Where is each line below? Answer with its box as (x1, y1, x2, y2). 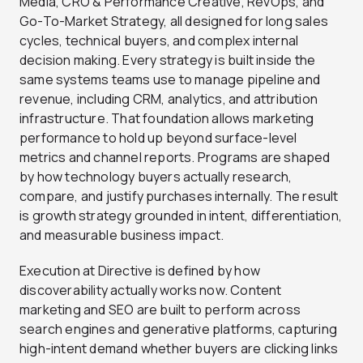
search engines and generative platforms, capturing (19, 319, 338, 338)
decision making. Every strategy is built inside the (19, 50, 316, 69)
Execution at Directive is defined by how (19, 261, 260, 280)
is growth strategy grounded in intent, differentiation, (19, 206, 343, 224)
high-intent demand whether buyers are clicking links (19, 339, 339, 357)
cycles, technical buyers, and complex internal (19, 31, 299, 49)
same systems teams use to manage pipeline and (19, 70, 321, 88)
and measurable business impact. (19, 225, 224, 244)
